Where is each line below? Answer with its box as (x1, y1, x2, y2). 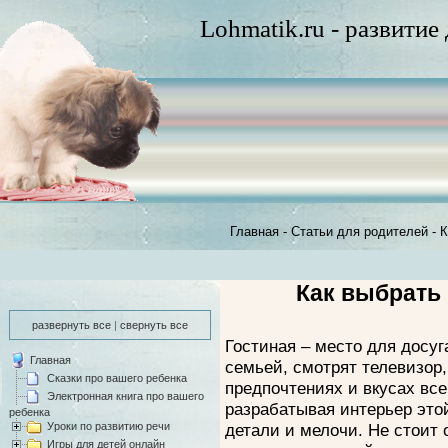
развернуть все (32, 319, 111, 331)
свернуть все (120, 319, 188, 331)
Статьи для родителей (291, 224, 428, 239)
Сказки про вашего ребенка (47, 371, 187, 384)
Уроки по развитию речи (47, 419, 170, 432)
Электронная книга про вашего (47, 389, 204, 402)
